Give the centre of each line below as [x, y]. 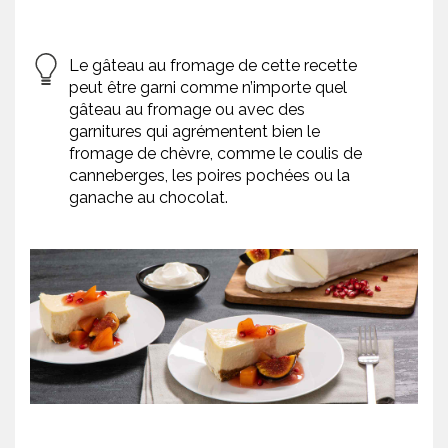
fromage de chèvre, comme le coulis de [215, 154]
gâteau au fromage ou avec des [187, 110]
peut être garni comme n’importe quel [208, 88]
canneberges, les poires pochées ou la [209, 176]
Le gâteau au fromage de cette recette [213, 66]
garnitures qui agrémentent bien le [194, 132]
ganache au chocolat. [148, 198]
